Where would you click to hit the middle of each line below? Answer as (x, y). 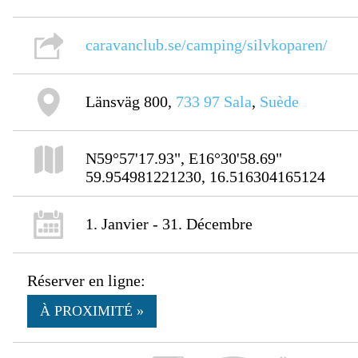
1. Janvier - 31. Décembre (169, 224)
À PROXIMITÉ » (92, 311)
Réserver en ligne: (87, 281)
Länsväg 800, (131, 102)
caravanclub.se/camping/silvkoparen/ (207, 45)
